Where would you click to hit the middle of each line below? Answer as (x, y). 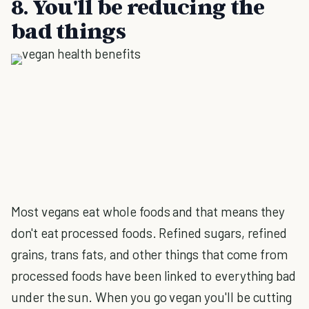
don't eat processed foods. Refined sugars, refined (149, 233)
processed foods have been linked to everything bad (154, 276)
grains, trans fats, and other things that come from (150, 254)
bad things (68, 30)
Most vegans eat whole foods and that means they (148, 211)
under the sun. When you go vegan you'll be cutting (152, 297)
